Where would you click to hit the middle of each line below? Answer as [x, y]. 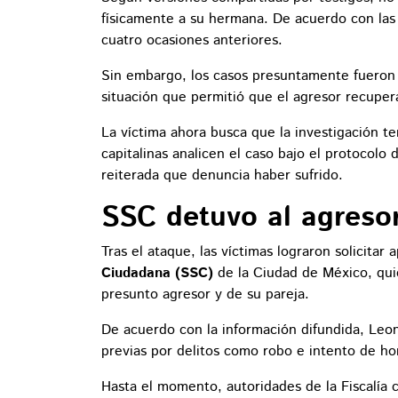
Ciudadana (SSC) [157, 274]
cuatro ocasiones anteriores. [192, 41]
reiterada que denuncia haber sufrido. [222, 176]
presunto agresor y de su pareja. [205, 295]
